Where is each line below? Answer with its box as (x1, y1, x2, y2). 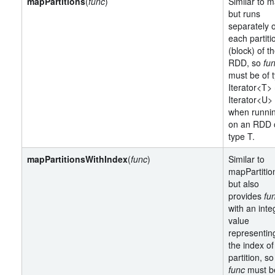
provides (228, 190, 264, 202)
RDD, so (228, 56, 263, 69)
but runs (228, 7, 260, 20)
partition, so (228, 251, 274, 263)
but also (228, 177, 259, 190)
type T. (228, 130, 255, 142)
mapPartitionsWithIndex (27, 153, 128, 165)
